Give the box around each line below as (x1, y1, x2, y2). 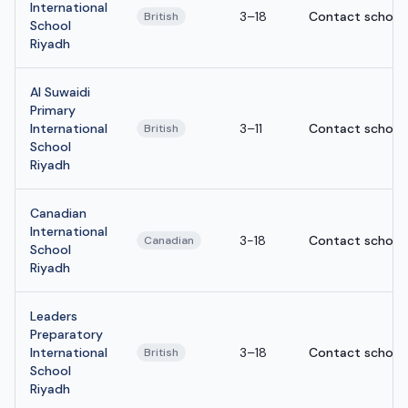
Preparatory (30, 325, 103, 342)
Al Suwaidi (30, 83, 90, 100)
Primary (30, 101, 76, 118)
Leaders (30, 307, 77, 324)
